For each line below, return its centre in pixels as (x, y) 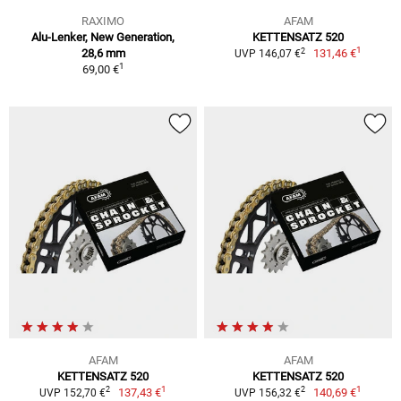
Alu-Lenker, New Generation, (103, 38)
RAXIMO (103, 21)
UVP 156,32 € (267, 392)
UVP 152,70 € (72, 392)
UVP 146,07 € (267, 54)
